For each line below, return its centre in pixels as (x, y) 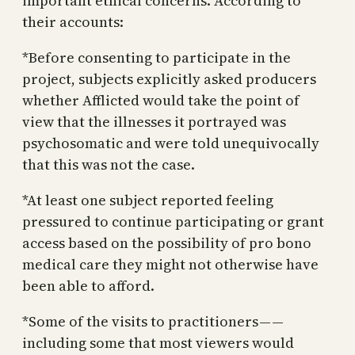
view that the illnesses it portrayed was (154, 121)
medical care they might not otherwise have (170, 264)
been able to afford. (88, 285)
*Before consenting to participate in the (157, 57)
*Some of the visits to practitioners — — (153, 321)
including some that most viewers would (158, 342)
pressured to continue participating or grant (173, 221)
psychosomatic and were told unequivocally (171, 143)
